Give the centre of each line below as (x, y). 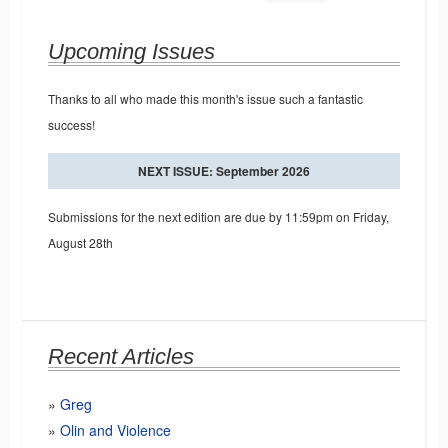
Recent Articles (120, 357)
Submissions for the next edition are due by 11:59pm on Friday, (218, 217)
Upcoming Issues (131, 52)
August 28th (80, 243)
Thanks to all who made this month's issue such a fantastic (205, 99)
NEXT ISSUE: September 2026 (223, 171)
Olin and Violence (115, 430)
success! (71, 125)
